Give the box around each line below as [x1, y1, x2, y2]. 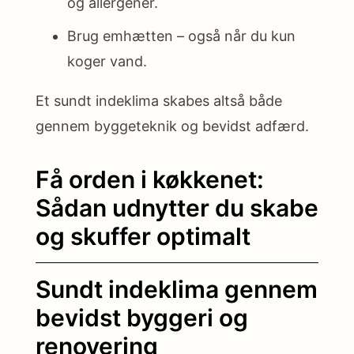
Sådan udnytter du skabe [36, 194, 318, 223]
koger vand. [67, 53, 147, 70]
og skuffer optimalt [36, 222, 250, 251]
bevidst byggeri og [36, 303, 248, 333]
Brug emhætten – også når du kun [67, 28, 296, 45]
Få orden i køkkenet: [36, 165, 264, 194]
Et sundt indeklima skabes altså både [36, 92, 282, 110]
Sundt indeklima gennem [36, 275, 318, 304]
